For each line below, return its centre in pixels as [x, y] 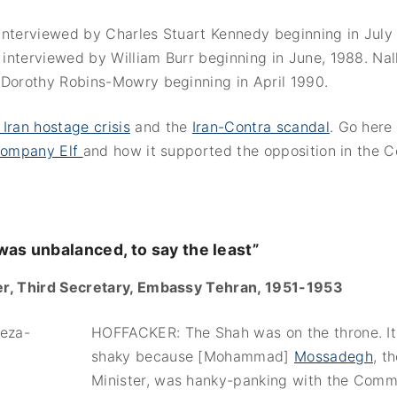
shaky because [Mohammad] [193, 356]
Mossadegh [334, 356]
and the [161, 127]
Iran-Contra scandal [261, 127]
